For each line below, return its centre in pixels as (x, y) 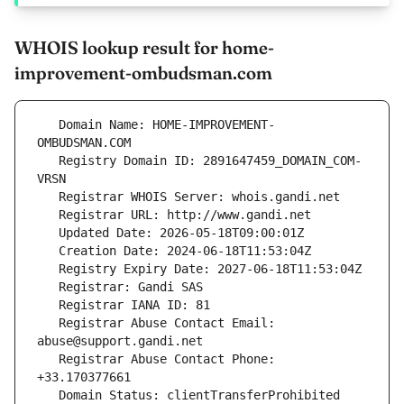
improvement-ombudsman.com (143, 73)
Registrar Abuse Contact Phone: (48, 359)
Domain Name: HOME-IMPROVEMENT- (48, 125)
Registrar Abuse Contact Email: (48, 323)
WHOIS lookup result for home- (144, 48)
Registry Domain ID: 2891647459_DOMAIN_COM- (48, 161)
